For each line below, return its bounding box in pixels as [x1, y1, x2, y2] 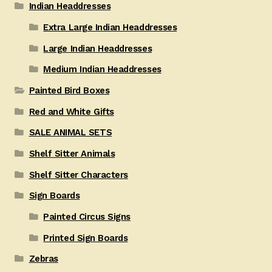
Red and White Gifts [29, 106, 114, 117]
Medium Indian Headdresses [43, 64, 161, 75]
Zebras [29, 253, 58, 265]
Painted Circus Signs [43, 211, 131, 223]
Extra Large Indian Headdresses [43, 21, 177, 33]
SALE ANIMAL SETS [29, 127, 112, 138]
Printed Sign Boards [43, 232, 128, 243]
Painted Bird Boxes [29, 84, 110, 96]
